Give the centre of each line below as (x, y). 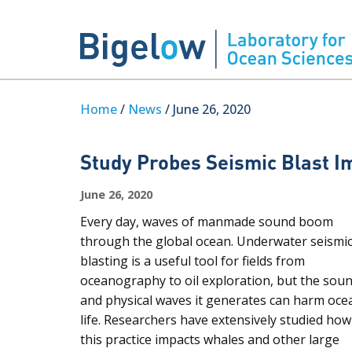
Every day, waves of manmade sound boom (207, 222)
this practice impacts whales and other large (210, 339)
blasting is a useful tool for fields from (192, 261)
